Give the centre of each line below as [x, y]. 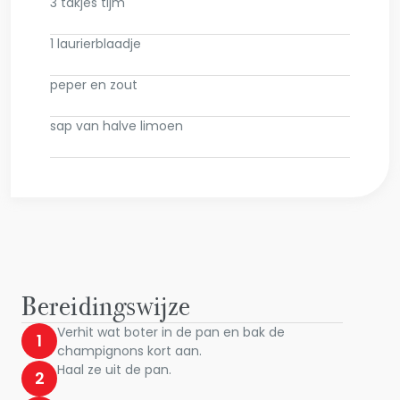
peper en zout [94, 85]
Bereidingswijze [106, 306]
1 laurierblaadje [96, 44]
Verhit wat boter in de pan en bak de [171, 332]
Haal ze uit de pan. [114, 370]
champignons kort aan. [129, 351]
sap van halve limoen [117, 126]
